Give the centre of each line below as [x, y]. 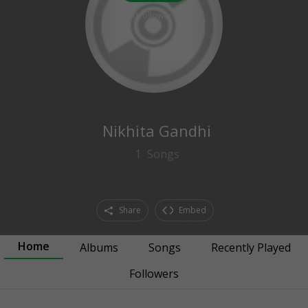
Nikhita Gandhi [157, 131]
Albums [99, 247]
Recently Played [251, 247]
